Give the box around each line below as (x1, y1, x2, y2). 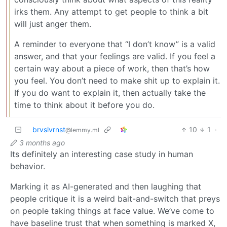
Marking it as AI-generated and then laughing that (10, 181, 201, 192)
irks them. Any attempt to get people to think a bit (14, 6, 208, 17)
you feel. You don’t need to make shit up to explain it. (14, 75, 220, 86)
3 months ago (19, 138, 65, 147)
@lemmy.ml (65, 126, 99, 134)
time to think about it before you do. (14, 99, 155, 110)
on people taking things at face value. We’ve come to (10, 205, 214, 216)
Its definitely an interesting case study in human (10, 148, 193, 159)
